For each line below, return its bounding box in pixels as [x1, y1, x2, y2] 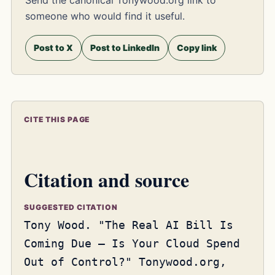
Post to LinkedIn [90, 42, 160, 53]
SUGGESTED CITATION [24, 203, 118, 212]
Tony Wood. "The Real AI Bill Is [24, 219, 233, 232]
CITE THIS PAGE [24, 114, 90, 124]
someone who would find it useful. [25, 9, 185, 22]
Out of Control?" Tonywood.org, [24, 255, 227, 269]
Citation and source [24, 165, 189, 195]
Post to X [34, 42, 73, 53]
